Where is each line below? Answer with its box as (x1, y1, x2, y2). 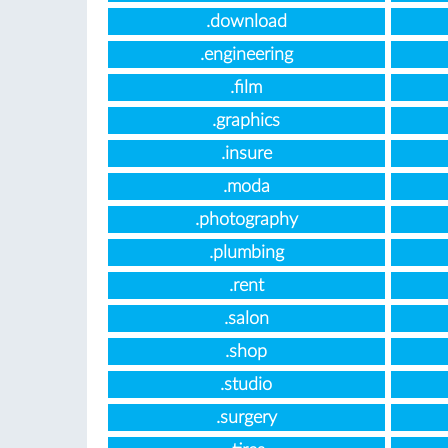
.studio (220, 376, 273, 394)
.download (205, 13, 287, 31)
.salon (223, 310, 269, 328)
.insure (220, 145, 272, 163)
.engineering (199, 46, 293, 64)
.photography (194, 211, 298, 229)
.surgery (215, 409, 277, 427)
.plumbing (208, 244, 284, 262)
